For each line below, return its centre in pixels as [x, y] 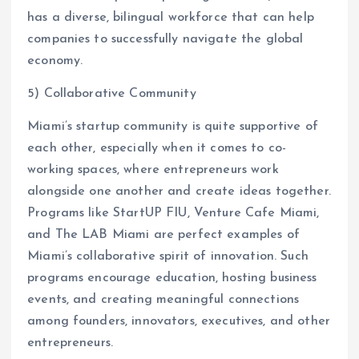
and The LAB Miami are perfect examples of [163, 235]
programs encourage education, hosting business [172, 278]
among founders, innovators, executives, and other [179, 322]
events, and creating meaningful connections [163, 300]
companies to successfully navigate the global [165, 39]
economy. [55, 61]
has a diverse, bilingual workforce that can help [171, 18]
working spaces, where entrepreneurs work [153, 170]
